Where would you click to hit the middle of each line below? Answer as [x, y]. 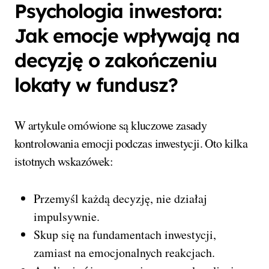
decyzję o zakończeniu [116, 60]
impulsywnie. [67, 217]
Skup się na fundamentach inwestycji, [125, 235]
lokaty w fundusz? [96, 85]
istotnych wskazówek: [64, 162]
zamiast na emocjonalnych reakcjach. [124, 253]
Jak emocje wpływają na [127, 36]
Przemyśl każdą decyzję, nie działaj [120, 199]
